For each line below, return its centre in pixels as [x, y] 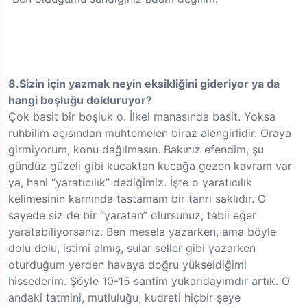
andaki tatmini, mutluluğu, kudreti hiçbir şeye [124, 298]
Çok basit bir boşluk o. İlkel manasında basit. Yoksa [142, 117]
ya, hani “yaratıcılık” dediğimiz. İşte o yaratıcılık [130, 183]
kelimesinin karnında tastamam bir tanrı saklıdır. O [137, 199]
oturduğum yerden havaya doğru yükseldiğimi [127, 265]
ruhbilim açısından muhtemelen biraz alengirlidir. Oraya [150, 133]
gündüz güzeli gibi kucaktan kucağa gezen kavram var [150, 166]
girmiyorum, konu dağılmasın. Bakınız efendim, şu [136, 150]
